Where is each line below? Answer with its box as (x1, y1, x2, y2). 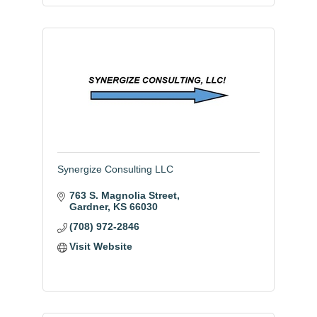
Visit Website (69, 241, 133, 253)
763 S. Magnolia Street (69, 190, 178, 202)
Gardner (69, 201, 108, 213)
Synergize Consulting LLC (57, 163, 173, 175)
